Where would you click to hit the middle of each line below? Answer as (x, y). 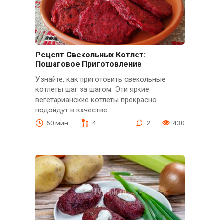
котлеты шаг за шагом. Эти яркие (92, 89)
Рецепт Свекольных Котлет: (90, 55)
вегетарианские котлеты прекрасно (96, 99)
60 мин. (58, 123)
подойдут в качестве (71, 110)
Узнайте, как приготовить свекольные (100, 79)
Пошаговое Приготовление (88, 64)
